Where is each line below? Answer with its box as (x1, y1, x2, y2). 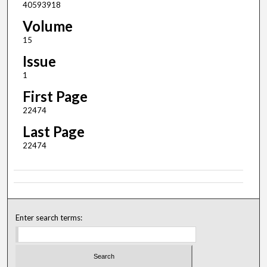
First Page (22, 88, 88, 105)
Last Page (22, 123, 85, 141)
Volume (22, 17, 73, 35)
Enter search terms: (15, 213, 83, 223)
